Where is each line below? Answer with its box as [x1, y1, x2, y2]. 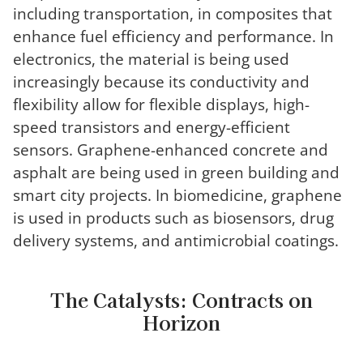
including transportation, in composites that [13, 2, 332, 24]
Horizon [143, 307, 220, 336]
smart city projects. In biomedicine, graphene [13, 183, 342, 206]
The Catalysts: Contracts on [50, 284, 313, 314]
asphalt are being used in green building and [13, 160, 340, 183]
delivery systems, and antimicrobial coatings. [13, 228, 339, 251]
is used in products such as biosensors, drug [13, 206, 334, 228]
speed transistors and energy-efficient [13, 115, 290, 138]
